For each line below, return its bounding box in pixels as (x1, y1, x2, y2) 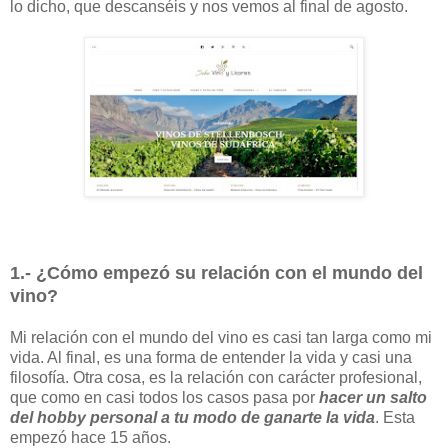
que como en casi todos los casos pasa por (10, 388, 315, 406)
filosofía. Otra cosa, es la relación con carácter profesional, (10, 368, 422, 386)
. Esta (375, 408, 415, 426)
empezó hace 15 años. (10, 428, 171, 446)
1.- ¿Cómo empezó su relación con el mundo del (10, 262, 423, 283)
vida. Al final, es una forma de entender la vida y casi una (10, 348, 412, 366)
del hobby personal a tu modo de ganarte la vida (10, 408, 375, 426)
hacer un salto (315, 388, 427, 406)
